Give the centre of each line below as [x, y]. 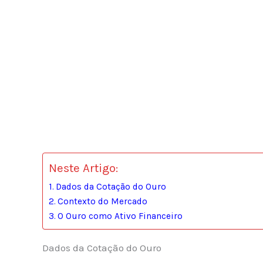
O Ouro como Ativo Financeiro [120, 216]
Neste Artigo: [83, 168]
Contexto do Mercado [103, 202]
